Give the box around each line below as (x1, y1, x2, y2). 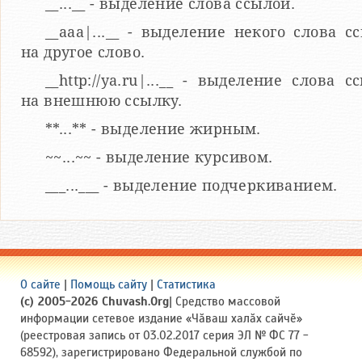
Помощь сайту (70, 277, 147, 293)
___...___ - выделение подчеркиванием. (45, 177, 338, 195)
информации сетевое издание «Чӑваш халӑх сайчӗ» (20, 311, 302, 326)
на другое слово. (21, 44, 145, 61)
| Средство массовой (169, 294, 280, 309)
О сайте (20, 277, 61, 293)
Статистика (157, 277, 216, 293)
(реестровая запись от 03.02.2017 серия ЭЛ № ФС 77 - (20, 328, 309, 343)
